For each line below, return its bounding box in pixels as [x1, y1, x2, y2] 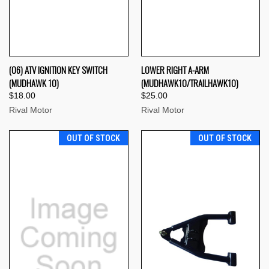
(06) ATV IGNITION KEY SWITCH [9, 63, 107, 77]
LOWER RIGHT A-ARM [141, 63, 209, 77]
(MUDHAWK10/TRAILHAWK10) [141, 76, 238, 90]
